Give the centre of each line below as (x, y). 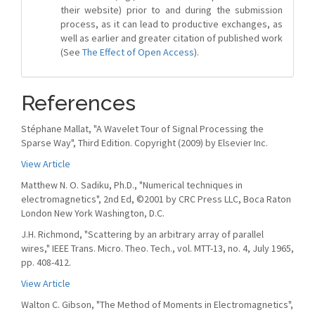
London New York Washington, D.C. (93, 213)
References (78, 103)
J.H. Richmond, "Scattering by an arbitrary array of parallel (142, 234)
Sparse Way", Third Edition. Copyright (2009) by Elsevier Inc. (144, 143)
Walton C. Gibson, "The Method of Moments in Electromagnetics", (157, 304)
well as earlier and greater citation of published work (172, 38)
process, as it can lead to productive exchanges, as (172, 24)
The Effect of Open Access (138, 52)
